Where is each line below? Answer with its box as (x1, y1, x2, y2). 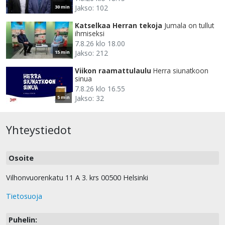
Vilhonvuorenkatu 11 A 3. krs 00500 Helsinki (6, 173, 148, 183)
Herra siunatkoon (153, 66, 208, 76)
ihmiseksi (75, 29, 104, 39)
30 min (55, 4, 70, 11)
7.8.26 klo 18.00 (75, 39, 125, 49)
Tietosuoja (6, 191, 42, 201)
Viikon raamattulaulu (75, 66, 151, 76)
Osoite (9, 153, 34, 163)
